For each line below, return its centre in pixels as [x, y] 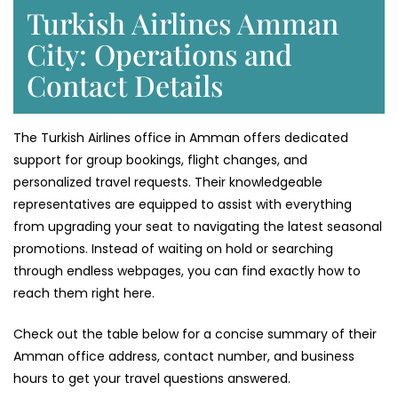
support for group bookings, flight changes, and [160, 160]
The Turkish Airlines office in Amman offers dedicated [181, 138]
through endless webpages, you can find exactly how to [187, 271]
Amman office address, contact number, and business [184, 357]
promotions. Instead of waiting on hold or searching [173, 249]
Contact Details [125, 85]
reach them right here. [86, 294]
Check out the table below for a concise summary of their [195, 334]
